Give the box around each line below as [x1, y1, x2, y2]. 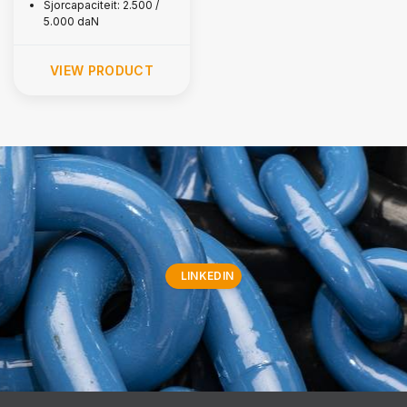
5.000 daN [44, 15, 99, 28]
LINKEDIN [180, 269, 234, 283]
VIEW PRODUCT [49, 63, 154, 78]
